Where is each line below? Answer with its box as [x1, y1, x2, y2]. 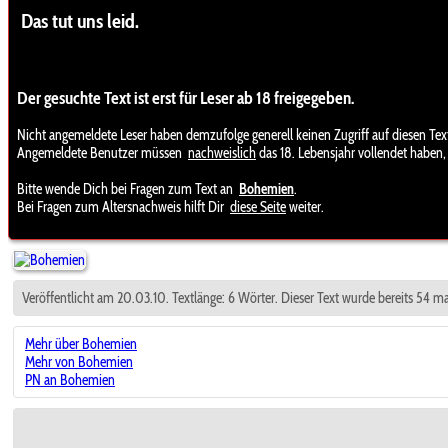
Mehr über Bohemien [25, 334, 137, 353]
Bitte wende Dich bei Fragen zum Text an [17, 180, 236, 199]
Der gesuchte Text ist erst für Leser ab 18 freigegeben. [17, 87, 354, 109]
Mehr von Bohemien [25, 352, 133, 371]
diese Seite [230, 198, 286, 217]
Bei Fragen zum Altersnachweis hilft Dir [17, 198, 227, 217]
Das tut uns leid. [17, 9, 139, 34]
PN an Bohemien [25, 370, 115, 389]
